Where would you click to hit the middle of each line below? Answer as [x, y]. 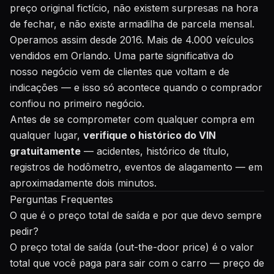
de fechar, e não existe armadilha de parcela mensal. [132, 24]
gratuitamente [45, 151]
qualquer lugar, [46, 135]
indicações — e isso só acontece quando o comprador [136, 87]
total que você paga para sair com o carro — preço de [137, 263]
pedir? [24, 231]
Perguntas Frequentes [61, 199]
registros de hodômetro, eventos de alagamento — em [136, 167]
